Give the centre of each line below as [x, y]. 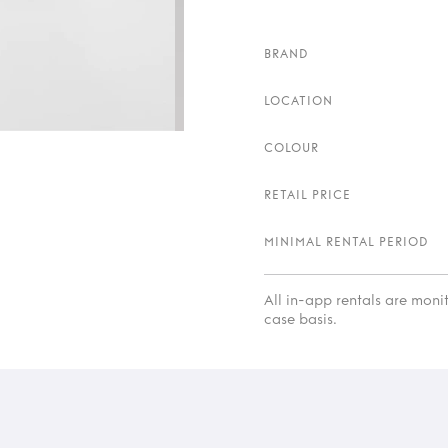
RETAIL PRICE [307, 195]
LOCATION [298, 101]
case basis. [300, 319]
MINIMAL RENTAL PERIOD [346, 242]
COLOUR [291, 148]
